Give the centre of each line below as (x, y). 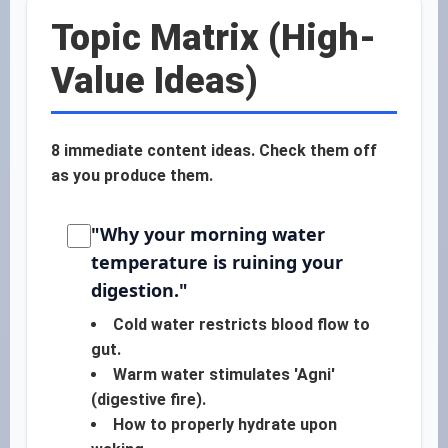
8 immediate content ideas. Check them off (214, 150)
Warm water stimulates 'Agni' (224, 374)
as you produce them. (132, 175)
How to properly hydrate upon (225, 424)
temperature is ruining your (217, 262)
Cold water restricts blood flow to (241, 324)
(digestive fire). (148, 399)
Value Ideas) (154, 81)
